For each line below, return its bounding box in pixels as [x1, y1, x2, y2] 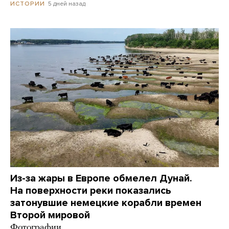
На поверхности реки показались [10, 185, 171, 197]
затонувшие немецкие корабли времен [10, 197, 201, 210]
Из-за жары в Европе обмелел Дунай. [10, 172, 192, 185]
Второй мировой [10, 209, 90, 222]
